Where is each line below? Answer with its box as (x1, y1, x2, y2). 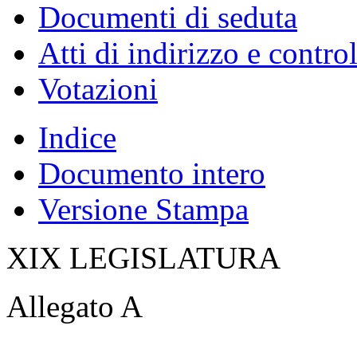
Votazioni (38, 71, 158, 106)
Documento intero (38, 155, 265, 190)
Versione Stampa (38, 191, 249, 226)
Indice (38, 120, 116, 155)
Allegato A (6, 288, 143, 324)
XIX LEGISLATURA (6, 240, 280, 275)
